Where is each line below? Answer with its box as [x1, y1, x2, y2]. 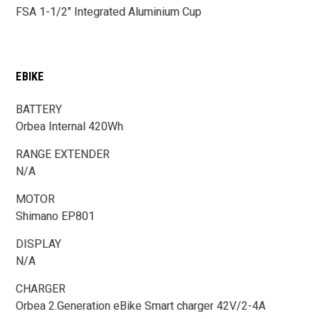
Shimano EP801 [16, 209, 95, 223]
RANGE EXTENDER [16, 147, 113, 161]
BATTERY [16, 102, 63, 116]
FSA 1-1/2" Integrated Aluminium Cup [16, 4, 202, 19]
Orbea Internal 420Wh [16, 119, 124, 133]
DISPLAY [16, 236, 62, 251]
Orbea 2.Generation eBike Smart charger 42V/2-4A [16, 298, 266, 313]
